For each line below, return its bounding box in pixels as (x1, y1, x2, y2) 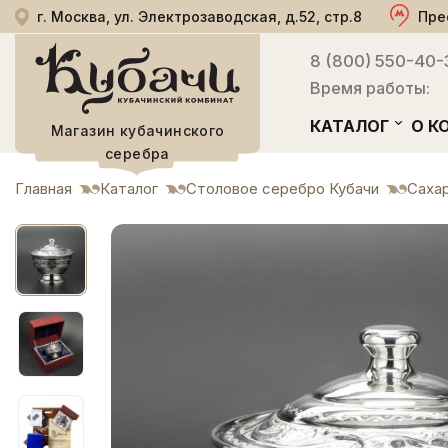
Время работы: (310, 78, 430, 98)
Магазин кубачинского (50, 122, 225, 140)
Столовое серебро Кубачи (186, 179, 379, 198)
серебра (105, 145, 170, 163)
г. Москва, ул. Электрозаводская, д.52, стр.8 (37, 8, 362, 25)
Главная (15, 179, 72, 198)
